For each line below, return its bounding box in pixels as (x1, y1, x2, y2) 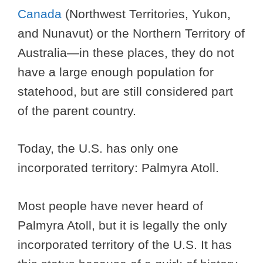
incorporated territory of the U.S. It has (18, 237, 232, 251)
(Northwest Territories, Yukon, (62, 6, 231, 21)
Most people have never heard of (18, 198, 203, 213)
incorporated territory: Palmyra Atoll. (18, 161, 219, 175)
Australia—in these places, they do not (18, 45, 234, 59)
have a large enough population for (18, 65, 214, 79)
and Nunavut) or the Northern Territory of (18, 26, 245, 40)
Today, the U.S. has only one (18, 141, 178, 156)
